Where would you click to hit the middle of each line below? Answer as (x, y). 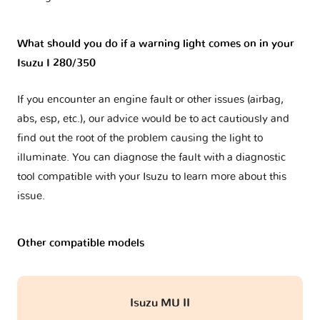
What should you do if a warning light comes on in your (156, 44)
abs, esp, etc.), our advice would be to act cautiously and (153, 119)
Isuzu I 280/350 (56, 64)
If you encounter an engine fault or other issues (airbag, (150, 100)
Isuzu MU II (160, 303)
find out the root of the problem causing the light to (140, 139)
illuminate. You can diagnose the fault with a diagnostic (151, 158)
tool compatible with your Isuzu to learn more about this (152, 177)
